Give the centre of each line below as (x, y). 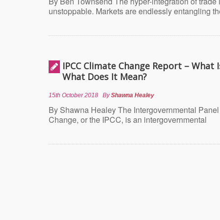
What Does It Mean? (105, 77)
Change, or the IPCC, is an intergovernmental (128, 120)
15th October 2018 (73, 95)
